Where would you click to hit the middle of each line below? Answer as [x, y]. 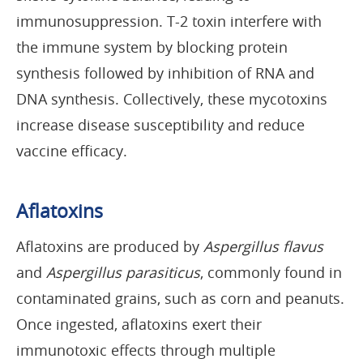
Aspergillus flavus [263, 246]
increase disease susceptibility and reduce [160, 124]
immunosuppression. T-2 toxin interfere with [169, 21]
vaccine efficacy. [72, 150]
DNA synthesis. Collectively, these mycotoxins [172, 98]
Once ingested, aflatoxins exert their [139, 324]
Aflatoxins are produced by [110, 246]
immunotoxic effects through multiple [146, 350]
